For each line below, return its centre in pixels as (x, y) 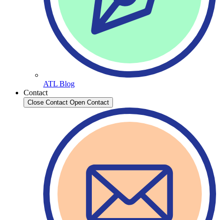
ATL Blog (59, 84)
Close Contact (48, 102)
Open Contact (89, 102)
